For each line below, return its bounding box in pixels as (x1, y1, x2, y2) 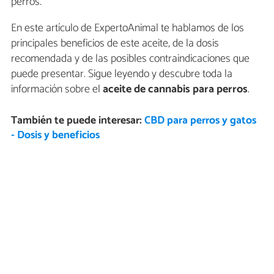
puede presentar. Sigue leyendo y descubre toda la (11, 64, 232, 83)
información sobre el (11, 80, 103, 98)
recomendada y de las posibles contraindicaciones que (11, 49, 250, 68)
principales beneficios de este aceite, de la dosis (11, 34, 219, 53)
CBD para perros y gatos (144, 111, 256, 130)
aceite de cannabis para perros (103, 80, 248, 98)
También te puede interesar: (10, 111, 144, 130)
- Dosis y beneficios (10, 126, 100, 144)
